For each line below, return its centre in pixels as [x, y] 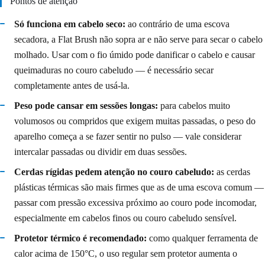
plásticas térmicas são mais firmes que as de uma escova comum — [139, 187]
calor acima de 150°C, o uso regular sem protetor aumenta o [126, 253]
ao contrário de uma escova [177, 24]
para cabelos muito [194, 105]
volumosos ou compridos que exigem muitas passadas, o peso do [135, 121]
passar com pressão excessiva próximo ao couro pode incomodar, [135, 202]
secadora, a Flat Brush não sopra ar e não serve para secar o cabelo [138, 39]
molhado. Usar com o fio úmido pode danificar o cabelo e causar [135, 54]
